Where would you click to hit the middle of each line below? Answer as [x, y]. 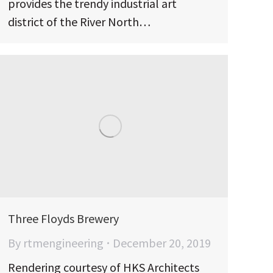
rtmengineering [63, 243]
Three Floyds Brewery [63, 218]
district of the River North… [79, 21]
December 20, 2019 [162, 243]
